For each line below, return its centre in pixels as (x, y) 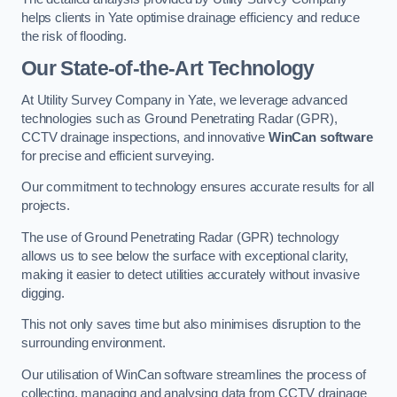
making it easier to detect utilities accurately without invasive (191, 274)
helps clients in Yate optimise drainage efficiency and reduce (191, 17)
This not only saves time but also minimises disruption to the (191, 325)
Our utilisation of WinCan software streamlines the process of (194, 374)
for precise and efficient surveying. (118, 156)
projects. (46, 206)
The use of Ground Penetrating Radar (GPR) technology (180, 237)
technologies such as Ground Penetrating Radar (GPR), (179, 118)
